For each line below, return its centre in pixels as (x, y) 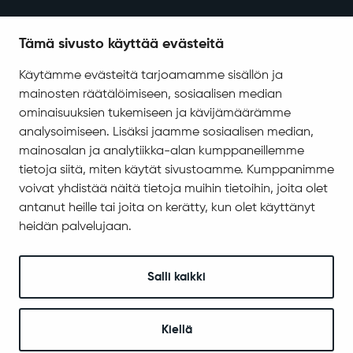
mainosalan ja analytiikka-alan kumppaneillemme (162, 151)
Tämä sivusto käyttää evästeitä (121, 44)
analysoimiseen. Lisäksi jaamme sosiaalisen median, (166, 132)
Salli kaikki (176, 277)
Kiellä (176, 330)
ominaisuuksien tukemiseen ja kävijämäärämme (155, 113)
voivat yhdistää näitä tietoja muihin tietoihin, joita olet (173, 189)
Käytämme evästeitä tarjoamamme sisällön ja (151, 76)
